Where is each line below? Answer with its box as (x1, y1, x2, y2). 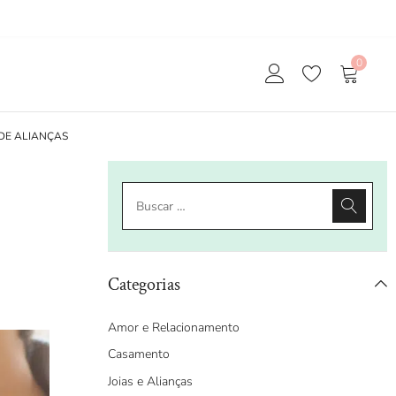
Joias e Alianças (108, 372, 193, 390)
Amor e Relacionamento (108, 319, 240, 336)
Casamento (108, 346, 170, 363)
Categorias (108, 273, 180, 296)
